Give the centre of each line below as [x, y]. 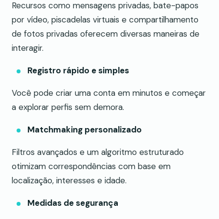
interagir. [28, 48]
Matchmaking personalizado [85, 129]
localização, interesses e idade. [69, 180]
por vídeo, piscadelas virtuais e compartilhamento [105, 19]
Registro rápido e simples [78, 70]
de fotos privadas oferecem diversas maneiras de [106, 33]
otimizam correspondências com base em [91, 166]
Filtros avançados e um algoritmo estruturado [98, 152]
